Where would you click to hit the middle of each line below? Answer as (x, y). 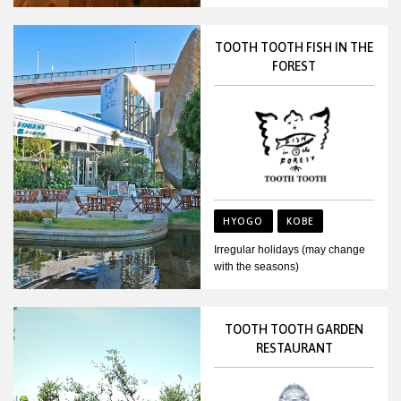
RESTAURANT (294, 348)
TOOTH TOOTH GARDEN (294, 329)
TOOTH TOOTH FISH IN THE (294, 48)
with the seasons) (256, 266)
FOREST (294, 67)
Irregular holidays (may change (290, 249)
